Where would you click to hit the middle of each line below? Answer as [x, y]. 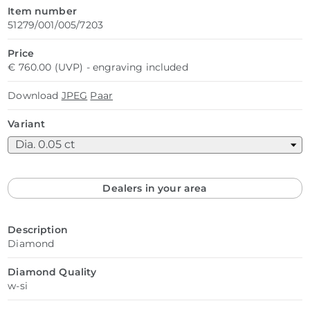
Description [38, 229]
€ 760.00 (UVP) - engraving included [98, 67]
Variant [27, 124]
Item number [42, 11]
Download [35, 95]
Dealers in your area [155, 188]
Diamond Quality [52, 272]
